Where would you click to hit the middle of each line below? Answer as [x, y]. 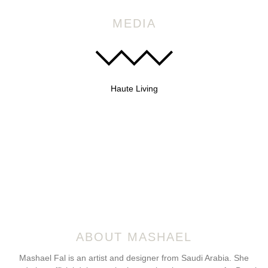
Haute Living [134, 89]
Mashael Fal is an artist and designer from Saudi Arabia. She [134, 258]
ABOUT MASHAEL [134, 237]
